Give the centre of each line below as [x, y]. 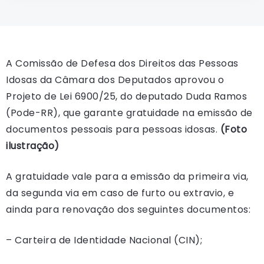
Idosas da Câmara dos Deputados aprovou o [115, 80]
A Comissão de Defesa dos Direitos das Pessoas [122, 63]
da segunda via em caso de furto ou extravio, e [120, 193]
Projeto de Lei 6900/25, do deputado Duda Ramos [126, 96]
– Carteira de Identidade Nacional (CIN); [104, 240]
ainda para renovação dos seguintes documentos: [128, 209]
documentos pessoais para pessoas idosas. [113, 129]
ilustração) [33, 146]
